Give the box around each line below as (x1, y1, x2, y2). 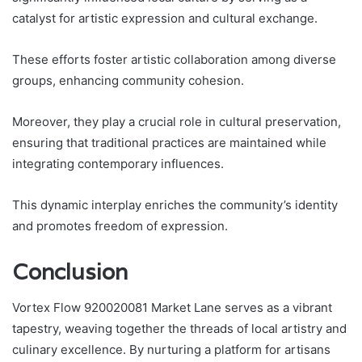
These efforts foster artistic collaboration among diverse (12, 51, 336, 67)
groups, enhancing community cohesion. (12, 72, 244, 88)
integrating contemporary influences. (12, 155, 224, 171)
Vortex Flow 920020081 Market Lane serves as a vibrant (12, 300, 332, 316)
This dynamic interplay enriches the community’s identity (12, 196, 338, 213)
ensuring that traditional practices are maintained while (12, 134, 326, 150)
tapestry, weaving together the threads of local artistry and (12, 321, 347, 337)
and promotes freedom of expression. (12, 217, 228, 234)
